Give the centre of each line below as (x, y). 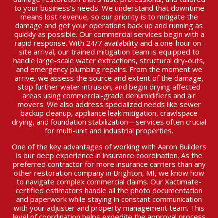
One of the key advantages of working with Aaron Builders (109, 147)
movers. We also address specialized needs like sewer (109, 104)
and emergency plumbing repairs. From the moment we (109, 69)
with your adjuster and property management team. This (109, 208)
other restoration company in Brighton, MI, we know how (109, 173)
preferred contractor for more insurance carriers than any (109, 164)
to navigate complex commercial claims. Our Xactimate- (109, 182)
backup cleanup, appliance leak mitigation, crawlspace (109, 113)
